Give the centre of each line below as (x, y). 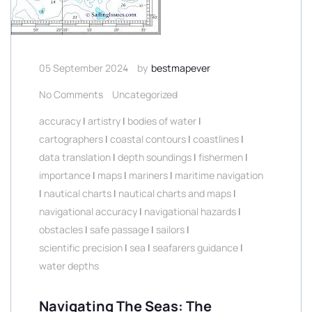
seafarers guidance (195, 248)
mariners (148, 175)
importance (65, 175)
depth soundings (155, 157)
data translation (75, 157)
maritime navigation (219, 175)
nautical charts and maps (175, 193)
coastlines (216, 139)
